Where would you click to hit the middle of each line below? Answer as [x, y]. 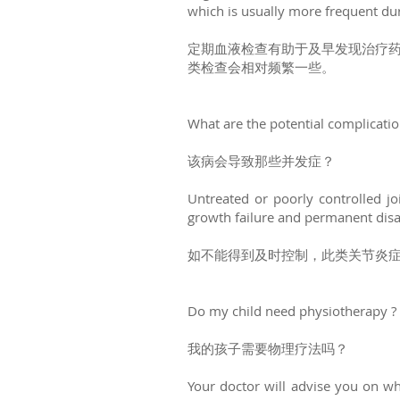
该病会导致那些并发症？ [261, 161]
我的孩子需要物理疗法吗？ [268, 348]
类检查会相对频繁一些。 [261, 67]
